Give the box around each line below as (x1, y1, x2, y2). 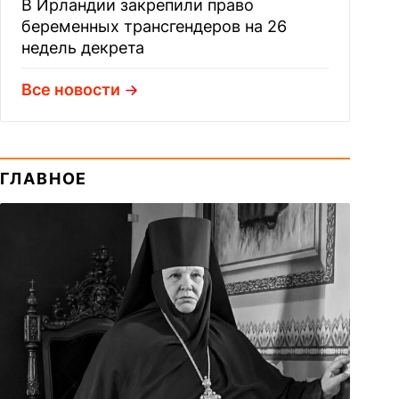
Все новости (20, 80, 120, 99)
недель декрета (20, 38, 144, 57)
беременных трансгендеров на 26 (20, 17, 287, 36)
